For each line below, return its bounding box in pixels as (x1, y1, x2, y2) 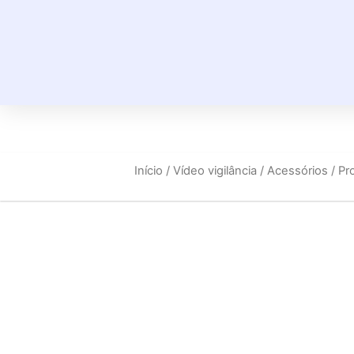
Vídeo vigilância (173, 164, 257, 179)
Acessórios (267, 164, 328, 179)
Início (134, 164, 163, 179)
